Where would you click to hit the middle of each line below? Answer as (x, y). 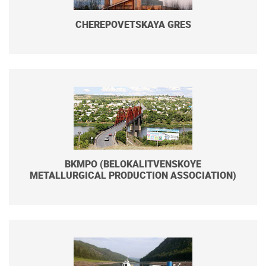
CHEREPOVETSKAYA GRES (133, 25)
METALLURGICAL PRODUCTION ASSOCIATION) (133, 175)
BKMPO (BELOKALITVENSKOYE (133, 164)
